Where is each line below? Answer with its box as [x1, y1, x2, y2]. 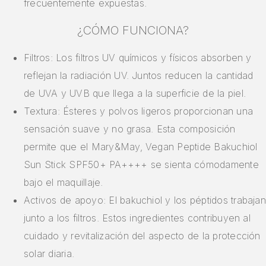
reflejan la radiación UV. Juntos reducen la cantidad [24, 69, 254, 82]
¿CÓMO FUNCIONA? [77, 23, 189, 38]
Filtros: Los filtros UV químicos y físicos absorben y [24, 52, 252, 64]
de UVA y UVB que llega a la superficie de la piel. [24, 87, 246, 100]
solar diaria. [24, 248, 75, 260]
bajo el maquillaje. [24, 176, 103, 189]
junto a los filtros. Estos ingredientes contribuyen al [24, 212, 251, 224]
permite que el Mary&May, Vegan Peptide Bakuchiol [24, 141, 258, 153]
